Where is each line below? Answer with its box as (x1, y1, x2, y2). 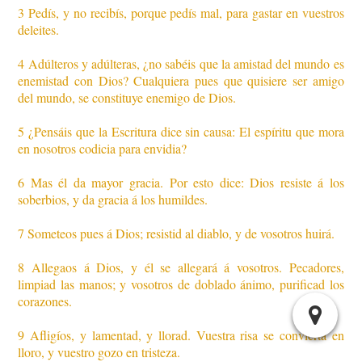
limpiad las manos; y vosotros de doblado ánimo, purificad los (18, 276, 344, 293)
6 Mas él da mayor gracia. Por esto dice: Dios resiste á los (18, 174, 344, 192)
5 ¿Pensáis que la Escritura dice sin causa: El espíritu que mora (18, 123, 344, 141)
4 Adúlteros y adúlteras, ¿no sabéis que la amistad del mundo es (18, 55, 344, 73)
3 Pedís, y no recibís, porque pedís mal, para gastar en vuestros (18, 4, 344, 22)
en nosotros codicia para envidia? (18, 140, 187, 158)
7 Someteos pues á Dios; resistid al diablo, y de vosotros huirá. (18, 225, 335, 242)
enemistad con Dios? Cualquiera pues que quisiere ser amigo (18, 72, 344, 90)
